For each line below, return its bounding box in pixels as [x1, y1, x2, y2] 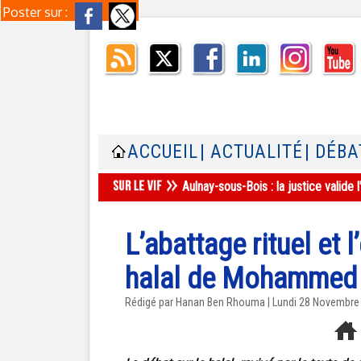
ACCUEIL [127, 141, 198, 163]
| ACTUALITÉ [200, 141, 303, 163]
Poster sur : [3, 4, 71, 20]
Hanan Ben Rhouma [176, 296, 265, 309]
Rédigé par [125, 296, 176, 309]
